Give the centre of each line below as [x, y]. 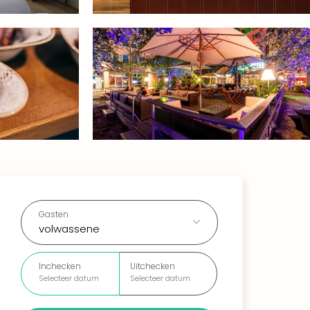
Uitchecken [152, 266]
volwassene [69, 228]
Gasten [54, 214]
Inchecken [60, 266]
